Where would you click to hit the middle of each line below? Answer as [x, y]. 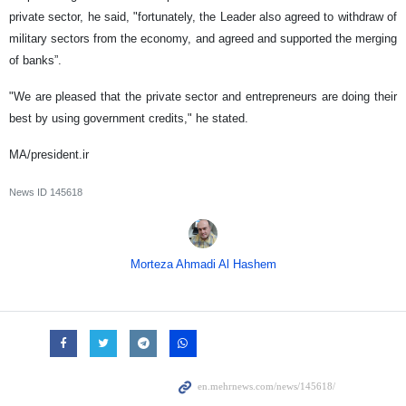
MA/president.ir [49, 154]
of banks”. [35, 60]
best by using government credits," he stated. [129, 118]
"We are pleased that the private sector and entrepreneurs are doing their [203, 96]
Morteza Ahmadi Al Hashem [203, 264]
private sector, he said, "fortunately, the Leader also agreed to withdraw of [203, 16]
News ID [29, 192]
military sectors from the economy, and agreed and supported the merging [203, 38]
